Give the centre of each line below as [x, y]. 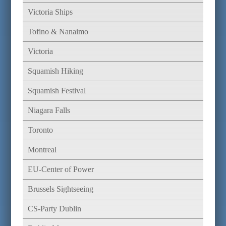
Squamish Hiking [55, 71]
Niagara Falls [49, 110]
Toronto [40, 130]
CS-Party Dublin [54, 209]
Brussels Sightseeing [60, 189]
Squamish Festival [56, 91]
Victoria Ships [50, 12]
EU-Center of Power [61, 169]
